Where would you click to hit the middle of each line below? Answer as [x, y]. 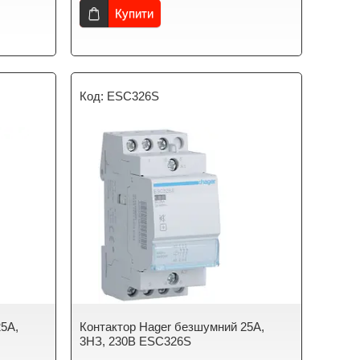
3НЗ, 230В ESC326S [136, 341]
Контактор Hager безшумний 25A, [172, 327]
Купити [135, 13]
